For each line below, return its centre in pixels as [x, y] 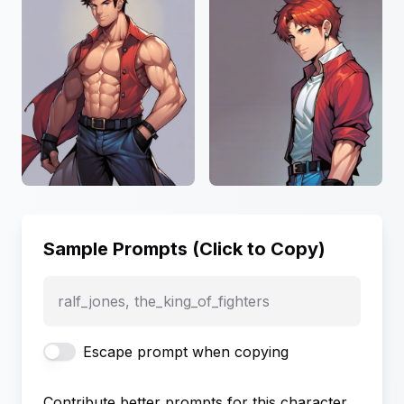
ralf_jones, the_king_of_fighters [164, 302]
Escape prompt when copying [186, 352]
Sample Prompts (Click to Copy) [184, 249]
